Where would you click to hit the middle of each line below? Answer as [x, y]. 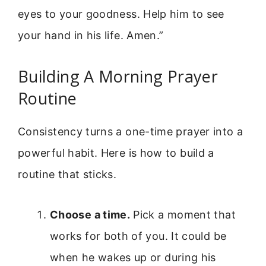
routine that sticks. [67, 175]
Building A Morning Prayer [118, 77]
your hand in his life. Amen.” [91, 35]
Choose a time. [90, 215]
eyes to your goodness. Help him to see [121, 14]
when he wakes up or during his [133, 258]
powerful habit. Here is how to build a [116, 153]
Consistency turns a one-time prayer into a [131, 132]
